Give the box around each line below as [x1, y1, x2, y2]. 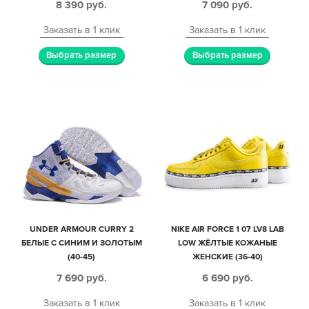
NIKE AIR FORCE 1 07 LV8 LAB [170, 223, 284, 235]
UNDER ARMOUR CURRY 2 [29, 223, 134, 235]
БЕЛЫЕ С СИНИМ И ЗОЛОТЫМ [21, 237, 142, 248]
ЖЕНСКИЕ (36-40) [192, 251, 263, 262]
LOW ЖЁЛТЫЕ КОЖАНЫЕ [177, 237, 277, 248]
